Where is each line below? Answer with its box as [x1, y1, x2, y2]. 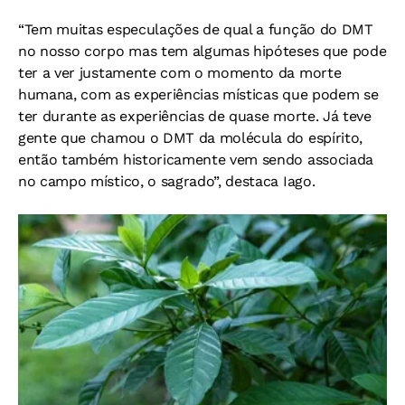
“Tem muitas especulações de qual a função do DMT [18, 21, 373, 39]
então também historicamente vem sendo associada [18, 151, 373, 169]
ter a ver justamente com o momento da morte [18, 64, 342, 82]
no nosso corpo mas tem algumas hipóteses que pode [18, 42, 387, 61]
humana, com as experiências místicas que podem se [18, 86, 379, 104]
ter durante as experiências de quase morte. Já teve [18, 108, 372, 126]
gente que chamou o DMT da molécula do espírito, [18, 129, 363, 147]
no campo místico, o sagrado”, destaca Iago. [18, 173, 316, 191]
